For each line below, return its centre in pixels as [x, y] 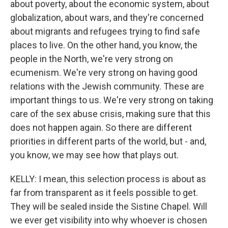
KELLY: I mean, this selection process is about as [108, 179]
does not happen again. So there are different [101, 127]
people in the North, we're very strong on [92, 59]
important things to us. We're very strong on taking [112, 100]
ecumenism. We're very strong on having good [104, 73]
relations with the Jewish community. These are [107, 86]
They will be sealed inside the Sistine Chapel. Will [109, 206]
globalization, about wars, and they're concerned [107, 18]
